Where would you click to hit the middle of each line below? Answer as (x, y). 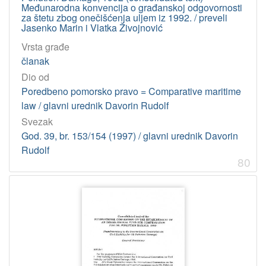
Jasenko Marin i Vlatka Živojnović (92, 28)
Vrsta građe (45, 47)
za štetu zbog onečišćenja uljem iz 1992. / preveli (124, 18)
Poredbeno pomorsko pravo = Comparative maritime (131, 91)
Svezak (37, 122)
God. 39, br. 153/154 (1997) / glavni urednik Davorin (130, 136)
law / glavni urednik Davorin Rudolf (95, 106)
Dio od (35, 77)
